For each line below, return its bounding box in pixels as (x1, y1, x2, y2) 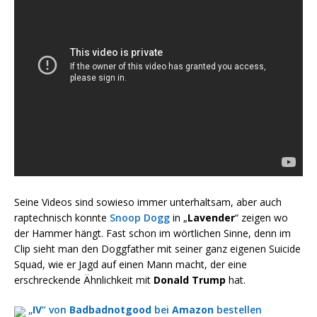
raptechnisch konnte (14, 211, 110, 225)
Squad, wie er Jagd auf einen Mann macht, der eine (14, 258, 247, 272)
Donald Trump (154, 273, 226, 287)
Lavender (188, 211, 235, 225)
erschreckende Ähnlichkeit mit (14, 273, 154, 287)
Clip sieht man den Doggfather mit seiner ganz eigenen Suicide (14, 242, 301, 256)
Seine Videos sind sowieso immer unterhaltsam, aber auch (14, 195, 282, 209)
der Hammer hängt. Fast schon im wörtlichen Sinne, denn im (14, 226, 291, 241)
